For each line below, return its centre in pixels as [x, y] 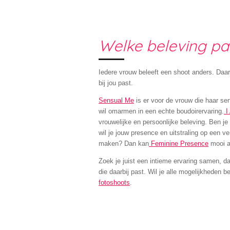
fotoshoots [114, 182]
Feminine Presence [180, 143]
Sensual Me [117, 100]
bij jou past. [116, 83]
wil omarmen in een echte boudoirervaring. [161, 111]
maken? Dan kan [124, 143]
